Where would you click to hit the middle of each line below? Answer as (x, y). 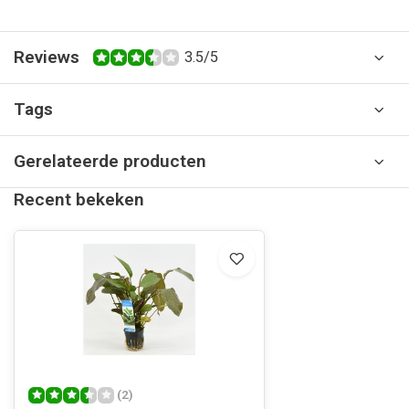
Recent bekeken (79, 199)
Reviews (47, 57)
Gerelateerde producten (110, 161)
